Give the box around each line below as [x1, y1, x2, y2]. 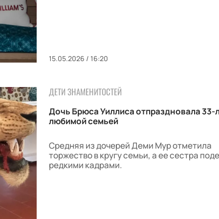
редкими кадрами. [48, 159, 122, 171]
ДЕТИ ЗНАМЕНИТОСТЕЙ [48, 85, 122, 98]
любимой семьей [48, 115, 118, 127]
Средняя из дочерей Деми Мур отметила [48, 139, 212, 151]
